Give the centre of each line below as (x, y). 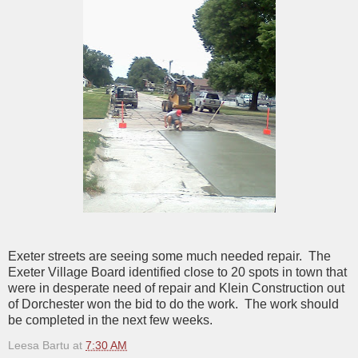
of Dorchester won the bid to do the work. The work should (173, 304)
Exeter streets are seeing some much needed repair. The (169, 256)
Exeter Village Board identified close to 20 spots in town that (177, 272)
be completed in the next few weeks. (110, 320)
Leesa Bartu (39, 345)
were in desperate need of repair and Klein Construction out (176, 288)
